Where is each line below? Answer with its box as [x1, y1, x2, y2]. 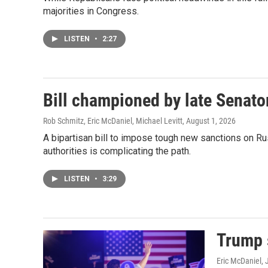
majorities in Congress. [43, 5, 139, 17]
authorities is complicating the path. [43, 145, 191, 157]
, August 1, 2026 [182, 116, 236, 126]
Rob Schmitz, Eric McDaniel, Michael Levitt [43, 116, 182, 126]
